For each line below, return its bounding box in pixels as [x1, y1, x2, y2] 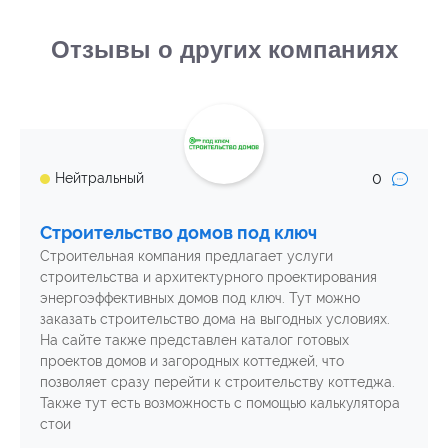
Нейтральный [55, 170, 144, 187]
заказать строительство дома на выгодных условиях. [40, 310, 390, 327]
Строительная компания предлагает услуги [40, 247, 333, 264]
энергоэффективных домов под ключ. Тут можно [40, 289, 360, 306]
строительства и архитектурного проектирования [40, 268, 377, 285]
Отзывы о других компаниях [50, 35, 398, 63]
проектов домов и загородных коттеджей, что [40, 352, 344, 369]
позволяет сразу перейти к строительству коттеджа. [40, 373, 395, 390]
